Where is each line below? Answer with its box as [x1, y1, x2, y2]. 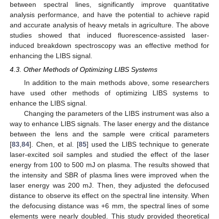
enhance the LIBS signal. [10, 99, 87, 108]
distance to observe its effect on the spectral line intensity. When [10, 192, 209, 200]
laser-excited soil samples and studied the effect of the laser [10, 151, 209, 159]
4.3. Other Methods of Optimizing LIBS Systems [10, 65, 157, 73]
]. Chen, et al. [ [29, 140, 79, 149]
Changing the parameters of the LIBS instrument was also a [23, 109, 209, 118]
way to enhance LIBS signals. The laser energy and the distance [10, 120, 209, 128]
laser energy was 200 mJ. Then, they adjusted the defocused [10, 181, 209, 190]
